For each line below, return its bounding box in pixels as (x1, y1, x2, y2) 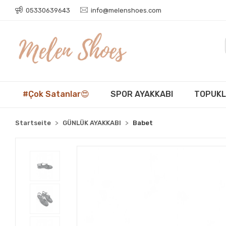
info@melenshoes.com (91, 6, 162, 14)
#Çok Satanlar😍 (23, 89, 90, 99)
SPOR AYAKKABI (110, 89, 174, 99)
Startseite (15, 119, 51, 127)
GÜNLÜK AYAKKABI (63, 119, 122, 127)
